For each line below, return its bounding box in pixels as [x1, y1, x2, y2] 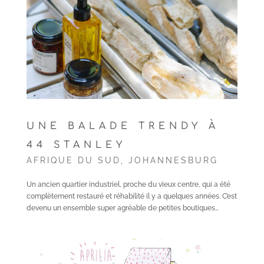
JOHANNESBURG [128, 156, 218, 165]
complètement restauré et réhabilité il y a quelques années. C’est [26, 192, 237, 200]
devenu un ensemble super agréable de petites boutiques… [26, 204, 219, 212]
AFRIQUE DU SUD [26, 156, 121, 165]
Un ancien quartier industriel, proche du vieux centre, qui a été [26, 180, 230, 189]
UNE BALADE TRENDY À [26, 121, 219, 131]
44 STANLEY [26, 140, 126, 150]
